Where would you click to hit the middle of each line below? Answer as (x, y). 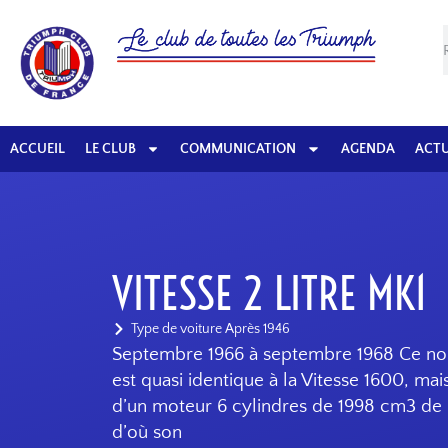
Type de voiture (178, 328)
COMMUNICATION (238, 148)
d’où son (147, 432)
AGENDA (367, 148)
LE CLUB (110, 148)
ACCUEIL (37, 148)
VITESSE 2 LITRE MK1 (270, 293)
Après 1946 (257, 328)
